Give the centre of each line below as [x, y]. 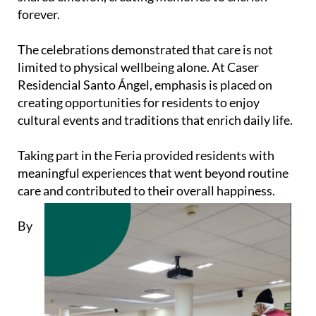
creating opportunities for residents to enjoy [139, 103]
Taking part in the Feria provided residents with [146, 156]
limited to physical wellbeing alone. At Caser [138, 67]
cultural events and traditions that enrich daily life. [155, 120]
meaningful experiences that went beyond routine [153, 173]
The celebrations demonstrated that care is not [145, 50]
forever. [39, 14]
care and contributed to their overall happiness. [146, 191]
